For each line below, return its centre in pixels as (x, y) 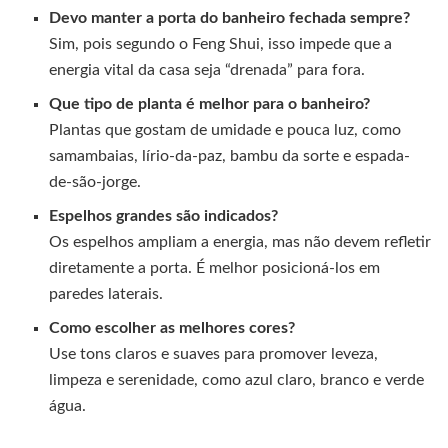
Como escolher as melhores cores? (172, 327)
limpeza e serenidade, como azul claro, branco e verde (237, 379)
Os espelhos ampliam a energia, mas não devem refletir (240, 241)
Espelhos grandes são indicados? (164, 215)
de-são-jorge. (95, 181)
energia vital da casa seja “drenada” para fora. (207, 69)
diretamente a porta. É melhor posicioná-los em (215, 267)
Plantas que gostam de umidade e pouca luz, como (225, 129)
